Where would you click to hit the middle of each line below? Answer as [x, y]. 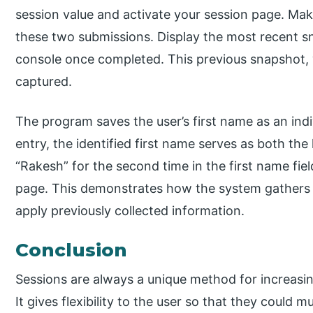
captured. [44, 82]
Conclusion [72, 250]
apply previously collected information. [130, 210]
